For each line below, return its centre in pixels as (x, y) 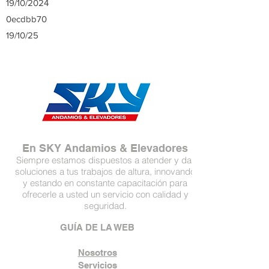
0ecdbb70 (26, 19)
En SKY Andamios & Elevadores (105, 148)
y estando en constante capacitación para (105, 183)
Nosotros (97, 252)
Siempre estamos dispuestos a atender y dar (105, 160)
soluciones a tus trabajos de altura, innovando (105, 171)
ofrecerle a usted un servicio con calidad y (105, 194)
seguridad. (105, 206)
